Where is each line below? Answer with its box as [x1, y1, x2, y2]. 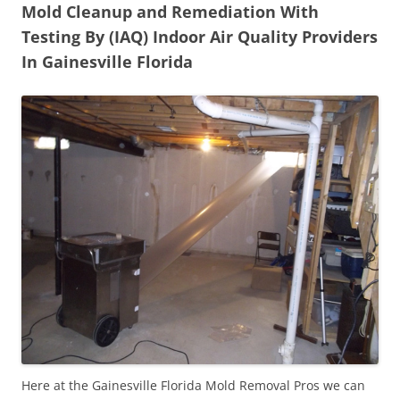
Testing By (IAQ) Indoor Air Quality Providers [21, 25, 378, 47]
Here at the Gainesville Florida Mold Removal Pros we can [21, 376, 365, 394]
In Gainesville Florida [21, 50, 193, 72]
